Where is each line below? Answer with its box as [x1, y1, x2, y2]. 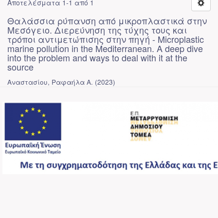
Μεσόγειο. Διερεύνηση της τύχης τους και [7, 23, 187, 36]
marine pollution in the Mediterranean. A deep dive [7, 42, 203, 54]
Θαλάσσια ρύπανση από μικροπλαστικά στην [7, 14, 207, 27]
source [7, 60, 34, 73]
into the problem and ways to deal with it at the [7, 51, 187, 64]
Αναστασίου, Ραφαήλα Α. [7, 77, 93, 87]
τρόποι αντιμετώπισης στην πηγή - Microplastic [7, 33, 204, 45]
